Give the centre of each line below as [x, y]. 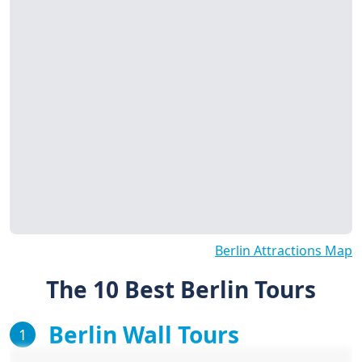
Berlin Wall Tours [144, 335]
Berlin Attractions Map [284, 251]
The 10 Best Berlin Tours [181, 290]
